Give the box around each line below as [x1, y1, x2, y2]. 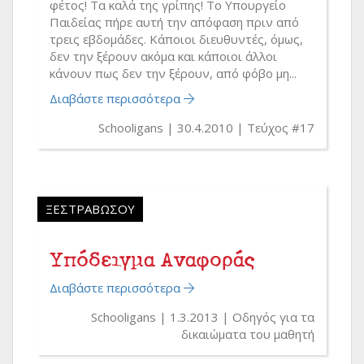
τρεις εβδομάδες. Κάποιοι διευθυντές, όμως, [50, 30, 303, 47]
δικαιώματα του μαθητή [181, 325, 314, 342]
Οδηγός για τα [232, 308, 314, 325]
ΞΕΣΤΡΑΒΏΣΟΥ [45, 200, 135, 217]
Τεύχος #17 [247, 119, 314, 136]
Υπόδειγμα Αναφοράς [50, 245, 255, 271]
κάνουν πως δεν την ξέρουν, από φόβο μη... [50, 64, 297, 81]
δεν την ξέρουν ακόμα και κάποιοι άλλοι [50, 47, 277, 64]
